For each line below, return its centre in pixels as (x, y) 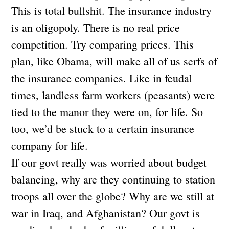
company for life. (50, 145)
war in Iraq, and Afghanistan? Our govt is (106, 213)
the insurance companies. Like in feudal (102, 78)
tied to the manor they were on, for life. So (107, 111)
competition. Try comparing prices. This (103, 44)
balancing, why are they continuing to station (113, 179)
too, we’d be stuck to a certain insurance (103, 128)
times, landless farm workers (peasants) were (113, 95)
